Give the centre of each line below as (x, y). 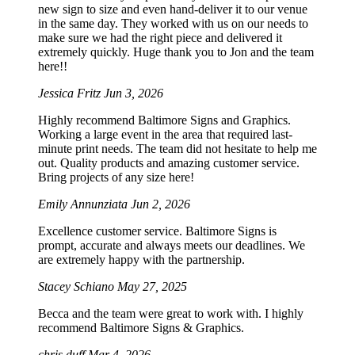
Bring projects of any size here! (116, 177)
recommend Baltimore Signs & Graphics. (141, 327)
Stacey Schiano (78, 286)
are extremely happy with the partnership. (141, 259)
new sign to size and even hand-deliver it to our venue (173, 9)
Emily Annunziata (84, 204)
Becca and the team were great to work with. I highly (171, 313)
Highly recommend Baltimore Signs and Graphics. (164, 120)
